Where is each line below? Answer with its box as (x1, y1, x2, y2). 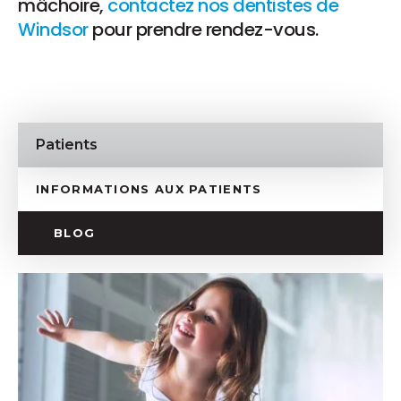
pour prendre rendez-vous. (88, 17, 319, 43)
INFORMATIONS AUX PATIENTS (36, 182, 262, 197)
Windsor (18, 17, 89, 43)
